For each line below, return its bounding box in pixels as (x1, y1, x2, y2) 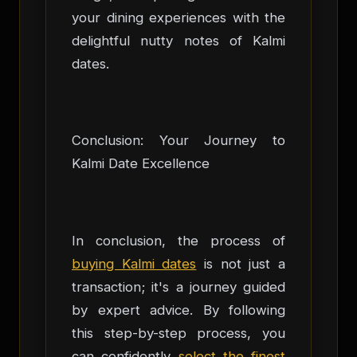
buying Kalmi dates (72, 255, 197, 272)
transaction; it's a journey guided (72, 278, 285, 295)
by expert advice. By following (72, 301, 285, 318)
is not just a (196, 255, 286, 272)
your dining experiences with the (72, 9, 285, 25)
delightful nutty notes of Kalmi (72, 32, 285, 49)
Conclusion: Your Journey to (72, 132, 285, 149)
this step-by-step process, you (72, 324, 285, 341)
